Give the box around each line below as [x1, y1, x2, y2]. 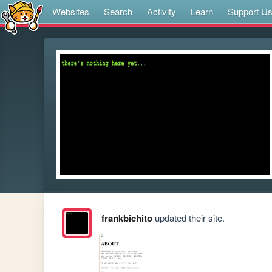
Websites [52, 5, 89, 18]
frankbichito [101, 211, 152, 225]
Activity [147, 5, 176, 18]
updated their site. [152, 211, 225, 225]
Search [104, 5, 132, 18]
